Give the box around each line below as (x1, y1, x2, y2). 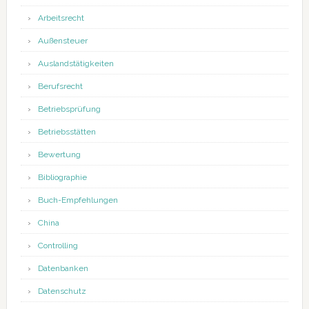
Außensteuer (37, 36, 88, 46)
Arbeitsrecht (37, 13, 84, 23)
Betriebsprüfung (37, 104, 101, 114)
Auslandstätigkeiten (37, 59, 114, 69)
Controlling (37, 241, 78, 251)
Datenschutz (37, 286, 86, 297)
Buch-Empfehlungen (37, 195, 118, 206)
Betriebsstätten (37, 127, 96, 137)
